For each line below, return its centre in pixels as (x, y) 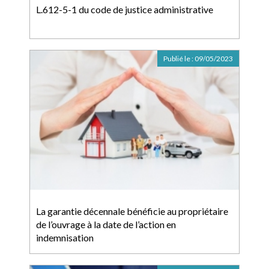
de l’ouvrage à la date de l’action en (106, 224)
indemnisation (65, 237)
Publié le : (179, 59)
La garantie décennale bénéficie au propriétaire (132, 211)
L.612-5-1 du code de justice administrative (125, 9)
